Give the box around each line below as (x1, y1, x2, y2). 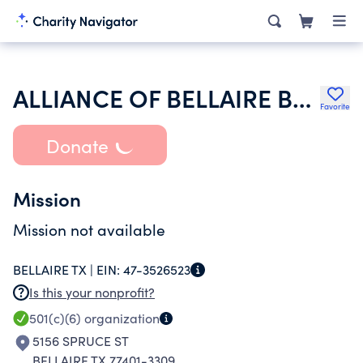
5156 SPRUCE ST (32, 332, 129, 349)
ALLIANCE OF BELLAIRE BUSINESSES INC (293, 80, 311, 114)
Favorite (320, 100, 350, 112)
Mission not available (13, 219, 165, 240)
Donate (45, 132, 109, 158)
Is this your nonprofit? (29, 284, 155, 301)
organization (81, 310, 160, 327)
